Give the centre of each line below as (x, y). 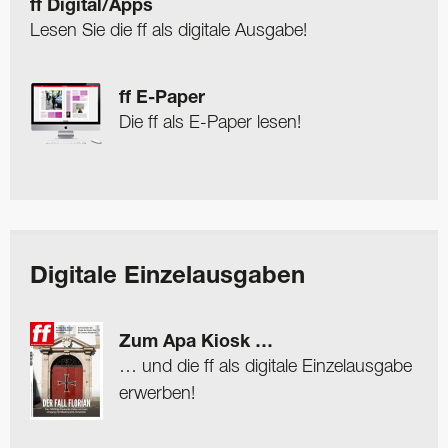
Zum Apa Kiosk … (196, 343)
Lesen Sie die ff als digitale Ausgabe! (168, 30)
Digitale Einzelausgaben (167, 278)
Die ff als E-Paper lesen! (210, 122)
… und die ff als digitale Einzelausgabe (265, 367)
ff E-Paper (162, 98)
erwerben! (157, 394)
